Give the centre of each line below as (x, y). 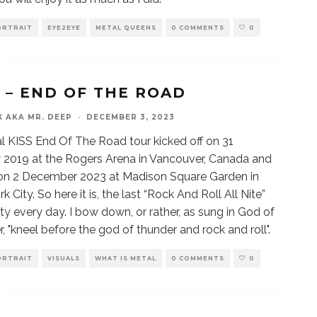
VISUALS (64, 258)
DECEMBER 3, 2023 (131, 117)
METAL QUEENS (126, 28)
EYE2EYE (64, 28)
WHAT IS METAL (126, 258)
